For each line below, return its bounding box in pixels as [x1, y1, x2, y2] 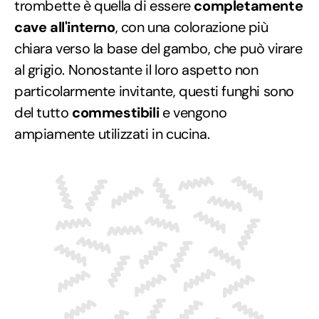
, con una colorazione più [115, 17, 268, 36]
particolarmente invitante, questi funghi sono [14, 81, 295, 100]
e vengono [159, 103, 227, 122]
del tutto [14, 103, 72, 122]
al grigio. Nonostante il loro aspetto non [14, 60, 258, 79]
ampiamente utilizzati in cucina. [14, 124, 210, 143]
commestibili [72, 103, 159, 122]
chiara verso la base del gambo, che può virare [14, 38, 303, 58]
